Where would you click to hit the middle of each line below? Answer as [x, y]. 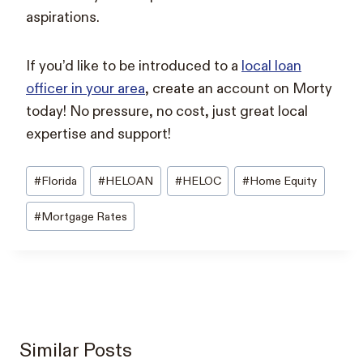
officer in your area [85, 88]
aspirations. [63, 17]
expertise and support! [98, 134]
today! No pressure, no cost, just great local [167, 111]
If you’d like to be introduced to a [134, 66]
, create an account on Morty [239, 88]
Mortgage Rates [84, 216]
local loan [271, 66]
